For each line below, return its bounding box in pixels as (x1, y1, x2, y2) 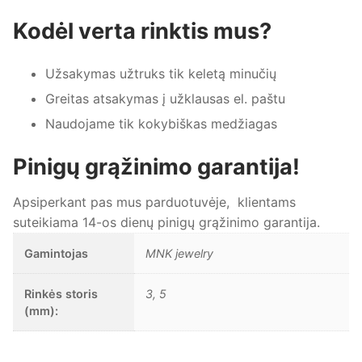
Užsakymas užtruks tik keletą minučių (45, 65, 276, 82)
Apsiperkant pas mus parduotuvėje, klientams (13, 194, 296, 210)
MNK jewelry (145, 246, 214, 260)
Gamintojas (24, 246, 89, 260)
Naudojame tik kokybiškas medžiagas (45, 116, 277, 133)
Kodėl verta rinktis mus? (13, 18, 271, 45)
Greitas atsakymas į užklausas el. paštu (45, 90, 285, 107)
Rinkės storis (24, 287, 99, 301)
